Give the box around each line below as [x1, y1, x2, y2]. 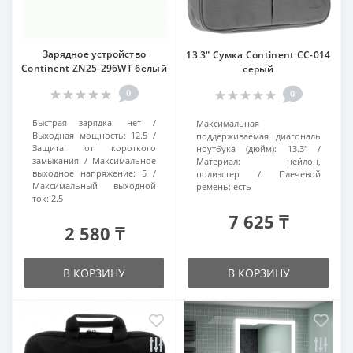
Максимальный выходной [32, 180, 156, 191]
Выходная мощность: [32, 129, 126, 141]
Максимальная [196, 117, 259, 129]
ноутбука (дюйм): [196, 143, 277, 154]
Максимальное [92, 154, 156, 166]
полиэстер [196, 168, 240, 180]
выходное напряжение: [32, 167, 136, 179]
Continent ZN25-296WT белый [21, 61, 167, 75]
